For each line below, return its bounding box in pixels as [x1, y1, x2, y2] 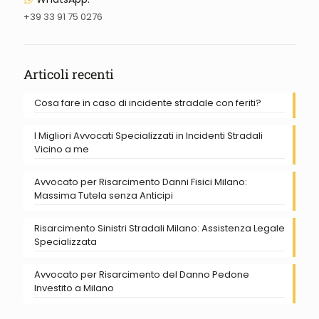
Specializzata [34, 234, 97, 249]
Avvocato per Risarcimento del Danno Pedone [34, 267, 249, 281]
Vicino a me [34, 142, 89, 156]
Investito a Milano [34, 281, 114, 295]
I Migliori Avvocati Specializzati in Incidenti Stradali [34, 128, 263, 142]
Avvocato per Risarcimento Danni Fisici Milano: [34, 174, 247, 189]
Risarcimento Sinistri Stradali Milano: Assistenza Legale [34, 221, 285, 235]
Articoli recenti [23, 65, 114, 83]
